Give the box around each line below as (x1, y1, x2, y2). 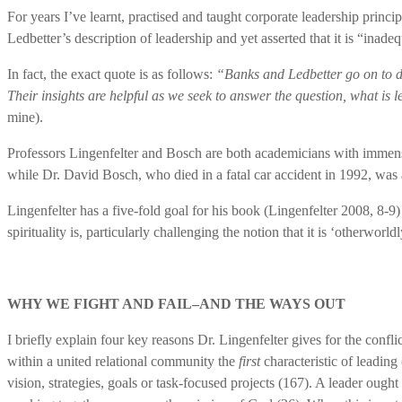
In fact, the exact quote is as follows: (7, 66, 216, 82)
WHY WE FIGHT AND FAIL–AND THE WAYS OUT (7, 295, 345, 311)
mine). (7, 109, 43, 125)
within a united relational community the (7, 353, 239, 369)
